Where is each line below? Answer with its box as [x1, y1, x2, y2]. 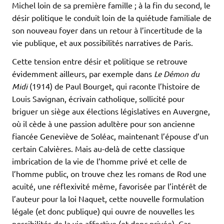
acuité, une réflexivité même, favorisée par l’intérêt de [12, 180, 207, 191]
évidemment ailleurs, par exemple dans [12, 68, 154, 78]
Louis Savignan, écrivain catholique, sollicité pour [12, 93, 184, 103]
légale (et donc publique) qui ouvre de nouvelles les [12, 205, 194, 216]
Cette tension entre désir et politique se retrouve [12, 55, 187, 66]
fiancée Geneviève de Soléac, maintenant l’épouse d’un [12, 130, 208, 141]
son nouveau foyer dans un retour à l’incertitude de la [12, 24, 202, 35]
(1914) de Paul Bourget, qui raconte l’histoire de [27, 80, 200, 91]
